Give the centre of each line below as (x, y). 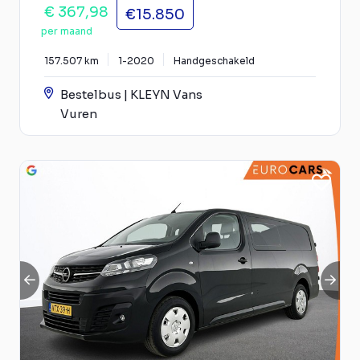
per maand (67, 31)
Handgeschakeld (214, 60)
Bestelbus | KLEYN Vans (131, 94)
